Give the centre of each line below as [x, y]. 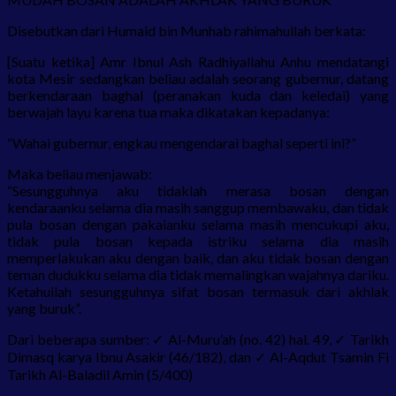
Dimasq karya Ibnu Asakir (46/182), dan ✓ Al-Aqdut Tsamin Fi [198, 356]
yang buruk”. [44, 308]
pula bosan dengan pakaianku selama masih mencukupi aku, [198, 224]
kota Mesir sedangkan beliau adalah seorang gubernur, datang [198, 78]
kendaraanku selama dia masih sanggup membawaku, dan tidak [198, 207]
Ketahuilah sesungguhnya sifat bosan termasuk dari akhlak [198, 291]
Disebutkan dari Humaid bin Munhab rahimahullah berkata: [187, 30]
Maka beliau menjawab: [80, 173]
